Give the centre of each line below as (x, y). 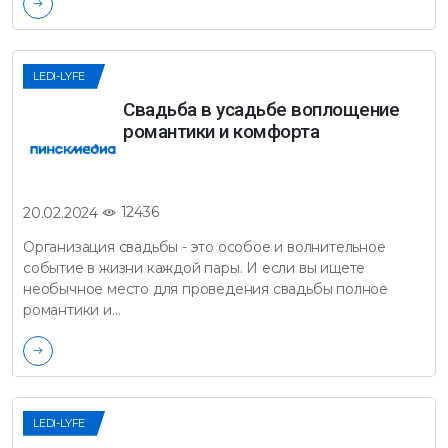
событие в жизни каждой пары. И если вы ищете (194, 267)
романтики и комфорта (221, 131)
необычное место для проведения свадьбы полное (205, 288)
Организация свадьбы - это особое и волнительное (204, 246)
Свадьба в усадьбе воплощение (261, 109)
